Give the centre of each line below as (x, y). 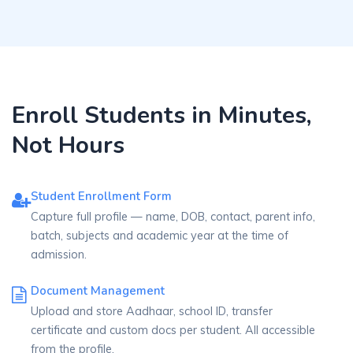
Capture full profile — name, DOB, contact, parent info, (173, 217)
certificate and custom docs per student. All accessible (173, 330)
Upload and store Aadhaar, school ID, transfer (152, 311)
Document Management (98, 291)
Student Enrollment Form (101, 196)
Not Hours (68, 145)
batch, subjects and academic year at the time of (160, 236)
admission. (59, 255)
